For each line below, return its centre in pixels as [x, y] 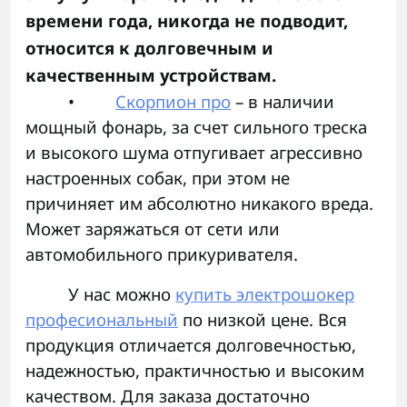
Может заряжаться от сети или [153, 229]
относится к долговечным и [149, 48]
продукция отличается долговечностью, [191, 345]
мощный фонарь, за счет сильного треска [196, 127]
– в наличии [283, 102]
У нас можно [122, 294]
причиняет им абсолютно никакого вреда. [199, 203]
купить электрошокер [265, 294]
